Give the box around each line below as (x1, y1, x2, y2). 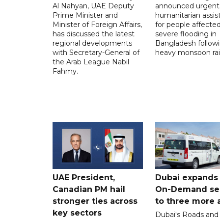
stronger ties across (53, 196, 137, 206)
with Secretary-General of (53, 48, 139, 57)
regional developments (53, 38, 132, 48)
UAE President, (53, 172, 115, 182)
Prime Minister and (53, 10, 118, 20)
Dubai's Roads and (155, 210, 219, 219)
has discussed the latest (53, 29, 135, 38)
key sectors (53, 208, 102, 218)
